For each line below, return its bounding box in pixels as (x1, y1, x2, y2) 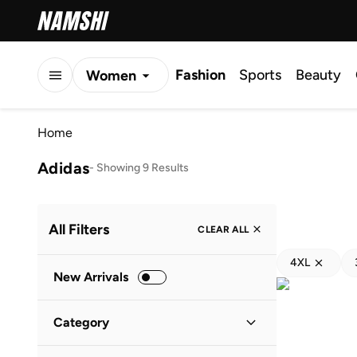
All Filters (49, 220, 109, 238)
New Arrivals (53, 269, 128, 284)
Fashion (175, 66, 226, 84)
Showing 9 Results (96, 160, 190, 175)
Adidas (37, 158, 90, 178)
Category (53, 315, 109, 330)
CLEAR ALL (198, 223, 249, 235)
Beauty (296, 66, 341, 84)
